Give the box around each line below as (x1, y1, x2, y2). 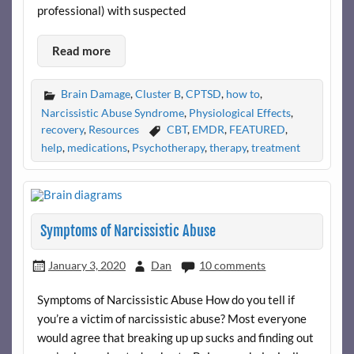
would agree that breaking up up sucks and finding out (36, 330, 314, 345)
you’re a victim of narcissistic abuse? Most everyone (36, 311, 307, 326)
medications (66, 141, 127, 155)
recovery (40, 122, 84, 136)
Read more (51, 43, 111, 58)
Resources (88, 122, 139, 136)
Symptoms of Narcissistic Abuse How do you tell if (36, 292, 295, 307)
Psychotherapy (131, 141, 205, 155)
